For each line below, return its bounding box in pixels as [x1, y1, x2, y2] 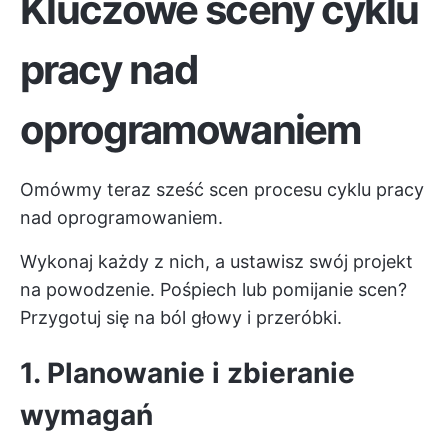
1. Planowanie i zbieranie [20, 356, 355, 390]
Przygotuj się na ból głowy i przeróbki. [20, 307, 342, 328]
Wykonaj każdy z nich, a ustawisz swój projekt [20, 251, 413, 272]
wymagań [20, 398, 153, 432]
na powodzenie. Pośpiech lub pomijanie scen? [20, 279, 407, 300]
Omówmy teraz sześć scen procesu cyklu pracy [20, 179, 424, 200]
